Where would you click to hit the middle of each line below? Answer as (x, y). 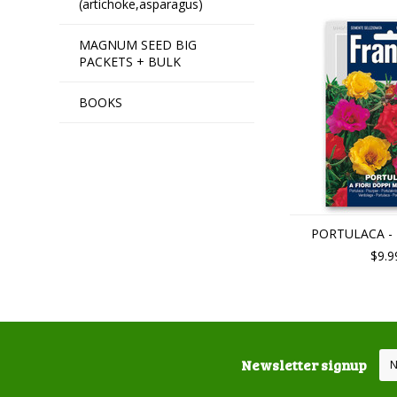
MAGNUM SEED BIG (138, 45)
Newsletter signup (304, 365)
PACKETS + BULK (130, 62)
